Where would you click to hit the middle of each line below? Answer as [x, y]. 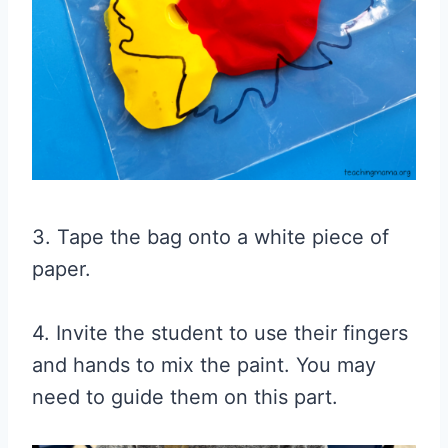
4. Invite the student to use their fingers [220, 332]
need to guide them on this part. [185, 396]
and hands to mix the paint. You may [204, 364]
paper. [61, 268]
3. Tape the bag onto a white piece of [210, 236]
